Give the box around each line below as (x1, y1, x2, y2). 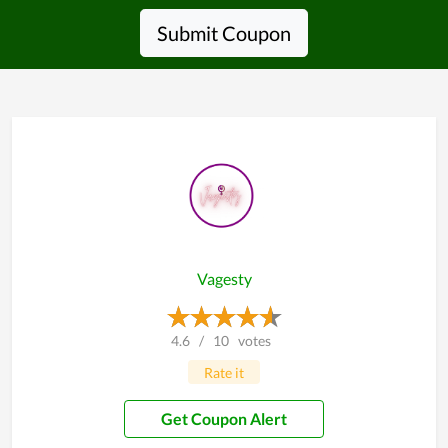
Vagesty (196, 269, 252, 289)
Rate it (204, 363, 244, 381)
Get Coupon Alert (149, 409, 287, 429)
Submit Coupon (157, 21, 291, 46)
